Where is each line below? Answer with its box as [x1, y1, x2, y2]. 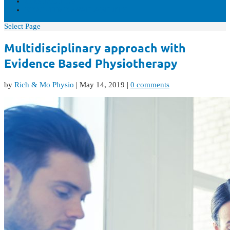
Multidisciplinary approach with [4, 40, 186, 55]
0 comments [130, 81, 169, 89]
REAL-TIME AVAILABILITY [25, 6, 127, 14]
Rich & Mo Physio [14, 81, 74, 89]
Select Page [4, 22, 41, 30]
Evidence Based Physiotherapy [4, 55, 178, 71]
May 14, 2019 [80, 81, 125, 89]
